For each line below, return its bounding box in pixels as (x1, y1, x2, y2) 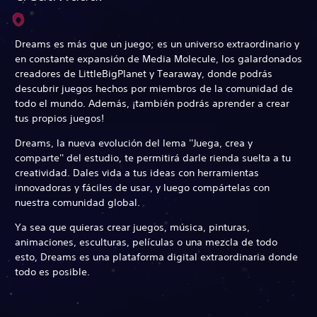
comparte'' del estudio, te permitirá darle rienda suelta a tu (15, 151, 291, 164)
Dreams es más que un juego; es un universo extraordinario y (15, 37, 299, 50)
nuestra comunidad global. (15, 195, 140, 209)
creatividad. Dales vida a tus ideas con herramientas (15, 166, 259, 179)
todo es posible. (15, 265, 90, 278)
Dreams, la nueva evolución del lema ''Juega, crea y (15, 136, 253, 149)
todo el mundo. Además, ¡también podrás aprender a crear (15, 96, 289, 110)
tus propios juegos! (15, 111, 104, 125)
